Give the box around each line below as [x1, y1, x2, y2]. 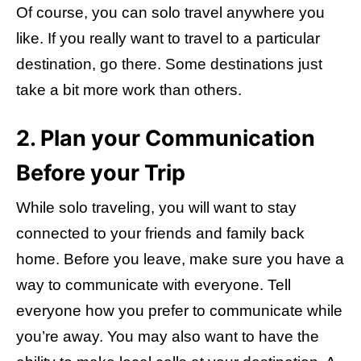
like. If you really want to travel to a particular [16, 30, 320, 47]
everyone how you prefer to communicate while [16, 302, 342, 319]
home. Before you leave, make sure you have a [16, 251, 344, 268]
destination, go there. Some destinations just [16, 56, 322, 73]
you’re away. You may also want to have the [16, 328, 319, 345]
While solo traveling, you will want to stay [16, 199, 297, 216]
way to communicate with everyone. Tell [16, 276, 291, 293]
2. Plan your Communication [16, 125, 315, 151]
